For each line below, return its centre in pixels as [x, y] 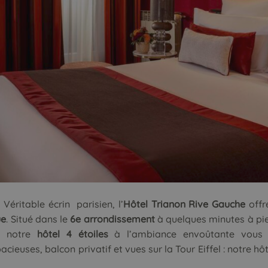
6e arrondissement [112, 219]
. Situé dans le [38, 219]
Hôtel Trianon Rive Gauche [185, 204]
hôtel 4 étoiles [76, 234]
